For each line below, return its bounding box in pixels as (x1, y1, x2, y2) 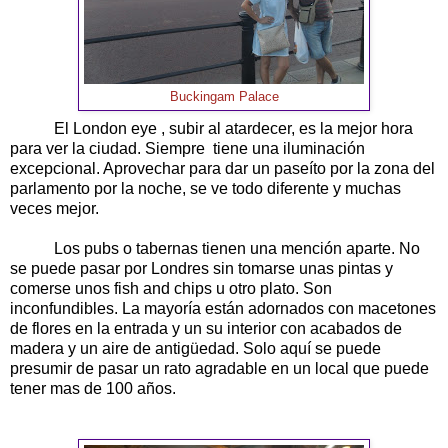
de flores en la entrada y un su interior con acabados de (10, 319, 402, 337)
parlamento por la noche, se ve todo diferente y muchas (10, 179, 401, 197)
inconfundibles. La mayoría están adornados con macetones (10, 299, 436, 317)
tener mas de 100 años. (10, 379, 176, 397)
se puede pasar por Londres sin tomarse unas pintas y (10, 259, 393, 277)
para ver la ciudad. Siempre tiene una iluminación (10, 139, 365, 157)
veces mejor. (10, 199, 99, 217)
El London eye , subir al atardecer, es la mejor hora (10, 119, 413, 137)
